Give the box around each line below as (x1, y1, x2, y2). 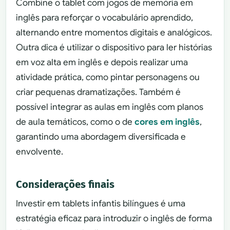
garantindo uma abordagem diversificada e (16, 131, 186, 142)
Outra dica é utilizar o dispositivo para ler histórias (16, 42, 213, 53)
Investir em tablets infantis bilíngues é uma (16, 198, 186, 209)
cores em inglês (135, 116, 200, 127)
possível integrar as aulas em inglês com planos (16, 101, 204, 112)
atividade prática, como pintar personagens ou (16, 71, 200, 83)
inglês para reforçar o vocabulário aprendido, (16, 12, 194, 23)
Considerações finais (16, 178, 115, 190)
